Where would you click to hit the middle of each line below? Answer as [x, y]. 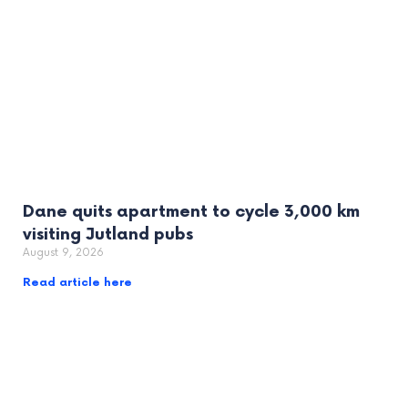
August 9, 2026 [63, 253]
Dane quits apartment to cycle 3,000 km [191, 212]
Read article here [77, 283]
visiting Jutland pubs [108, 235]
